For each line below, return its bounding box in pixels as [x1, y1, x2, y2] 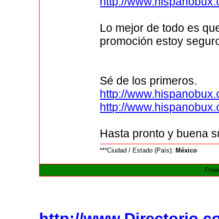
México [175, 147, 197, 154]
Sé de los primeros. [100, 74, 197, 88]
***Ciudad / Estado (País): [100, 147, 176, 154]
